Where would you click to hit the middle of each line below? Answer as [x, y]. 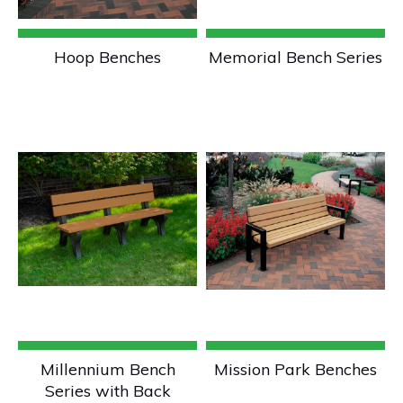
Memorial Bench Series [296, 57]
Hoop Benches [107, 57]
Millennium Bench [107, 369]
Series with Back [107, 391]
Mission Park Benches [296, 369]
